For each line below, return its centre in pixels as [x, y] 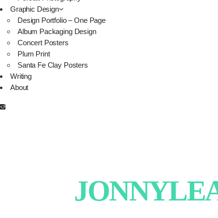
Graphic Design [35, 9]
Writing [21, 76]
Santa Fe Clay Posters [53, 65]
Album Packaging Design [57, 31]
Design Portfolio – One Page [62, 20]
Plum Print [34, 54]
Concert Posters [43, 43]
